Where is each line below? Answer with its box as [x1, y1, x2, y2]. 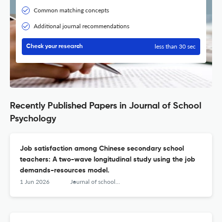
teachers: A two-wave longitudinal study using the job [20, 156, 195, 164]
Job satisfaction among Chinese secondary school [20, 145, 184, 153]
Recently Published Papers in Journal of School [10, 102, 201, 111]
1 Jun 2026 [20, 178, 50, 186]
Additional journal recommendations [34, 22, 129, 30]
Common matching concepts [34, 6, 109, 14]
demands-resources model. [20, 167, 110, 174]
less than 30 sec [155, 43, 196, 51]
